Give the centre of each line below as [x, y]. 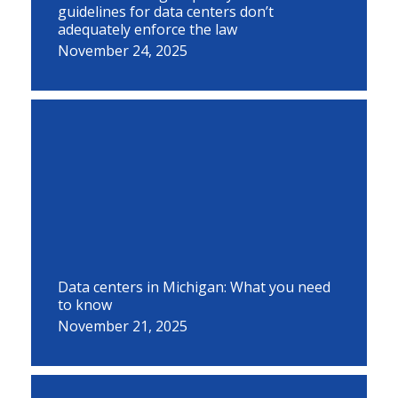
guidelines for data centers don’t [166, 12]
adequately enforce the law [147, 29]
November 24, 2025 [123, 51]
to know [85, 305]
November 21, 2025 [123, 326]
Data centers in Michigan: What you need [194, 287]
